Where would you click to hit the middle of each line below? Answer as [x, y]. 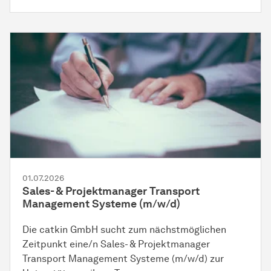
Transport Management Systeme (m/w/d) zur [123, 258]
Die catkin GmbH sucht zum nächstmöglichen [124, 229]
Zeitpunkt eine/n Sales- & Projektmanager [116, 244]
